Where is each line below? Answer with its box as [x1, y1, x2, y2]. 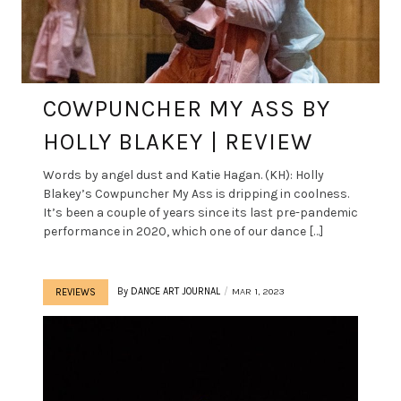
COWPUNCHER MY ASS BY [43, 94, 330, 123]
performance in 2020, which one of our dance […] [43, 223, 323, 239]
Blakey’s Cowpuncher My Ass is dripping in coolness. [43, 185, 349, 201]
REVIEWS [55, 286, 96, 298]
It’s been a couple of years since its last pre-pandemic [43, 204, 358, 220]
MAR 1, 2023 [232, 285, 285, 297]
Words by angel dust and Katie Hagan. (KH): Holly [43, 166, 324, 183]
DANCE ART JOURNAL [131, 285, 220, 297]
